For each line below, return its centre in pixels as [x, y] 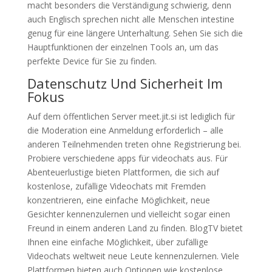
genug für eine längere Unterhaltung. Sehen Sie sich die [135, 33]
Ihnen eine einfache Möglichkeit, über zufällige [117, 242]
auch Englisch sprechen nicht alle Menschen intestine [131, 19]
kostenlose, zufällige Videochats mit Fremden [116, 186]
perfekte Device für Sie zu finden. [92, 61]
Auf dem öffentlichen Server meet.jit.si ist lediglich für [131, 116]
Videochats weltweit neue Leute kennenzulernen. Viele [133, 256]
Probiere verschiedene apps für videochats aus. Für [127, 158]
